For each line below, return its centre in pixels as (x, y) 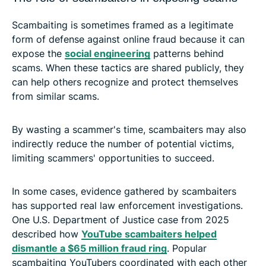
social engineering (107, 53)
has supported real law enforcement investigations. (127, 205)
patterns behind (187, 53)
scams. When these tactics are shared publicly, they (128, 67)
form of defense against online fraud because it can (128, 39)
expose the (38, 53)
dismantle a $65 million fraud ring (89, 248)
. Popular (187, 248)
